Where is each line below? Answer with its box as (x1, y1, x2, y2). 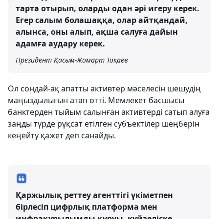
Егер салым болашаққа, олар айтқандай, (16, 14, 188, 25)
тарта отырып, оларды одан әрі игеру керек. (16, 2, 199, 14)
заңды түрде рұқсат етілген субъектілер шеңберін (8, 118, 199, 129)
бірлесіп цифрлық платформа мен (16, 201, 157, 212)
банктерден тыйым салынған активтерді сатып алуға (8, 106, 210, 117)
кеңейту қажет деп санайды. (8, 130, 116, 141)
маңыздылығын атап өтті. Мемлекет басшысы (8, 94, 184, 106)
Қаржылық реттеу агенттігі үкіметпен (16, 189, 173, 200)
